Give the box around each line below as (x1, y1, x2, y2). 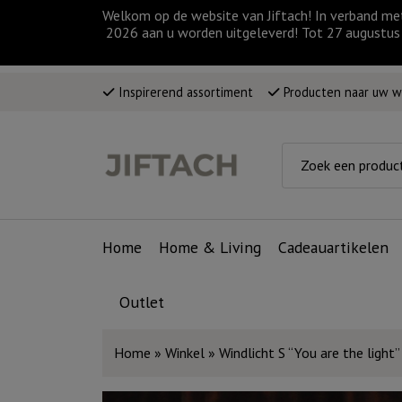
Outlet (119, 292, 165, 313)
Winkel (164, 343, 205, 362)
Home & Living (159, 237, 262, 258)
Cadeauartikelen (278, 237, 389, 258)
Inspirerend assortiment (115, 83, 253, 100)
